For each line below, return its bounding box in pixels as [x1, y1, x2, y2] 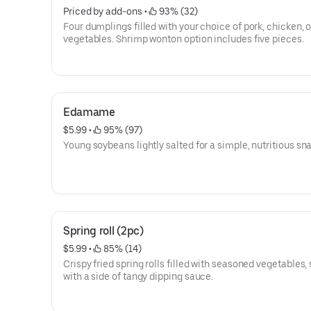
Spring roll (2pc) [63, 224, 144, 237]
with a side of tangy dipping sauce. [63, 271, 214, 282]
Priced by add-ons [63, 6, 142, 17]
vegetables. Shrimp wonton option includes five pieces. [63, 33, 304, 44]
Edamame [63, 106, 115, 119]
